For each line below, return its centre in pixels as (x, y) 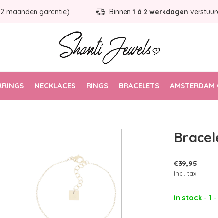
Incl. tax (185, 173)
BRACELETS (139, 85)
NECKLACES (55, 85)
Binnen (120, 12)
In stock (189, 197)
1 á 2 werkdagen (161, 12)
